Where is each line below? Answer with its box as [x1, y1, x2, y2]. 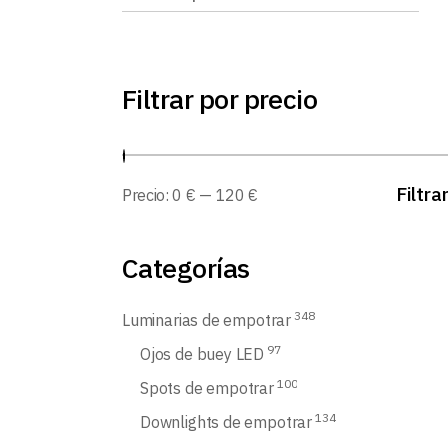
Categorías [122, 250, 250, 285]
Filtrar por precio [122, 81, 318, 116]
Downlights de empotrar [140, 412, 313, 432]
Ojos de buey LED [140, 344, 265, 364]
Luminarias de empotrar [122, 310, 292, 330]
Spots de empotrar [140, 378, 274, 398]
